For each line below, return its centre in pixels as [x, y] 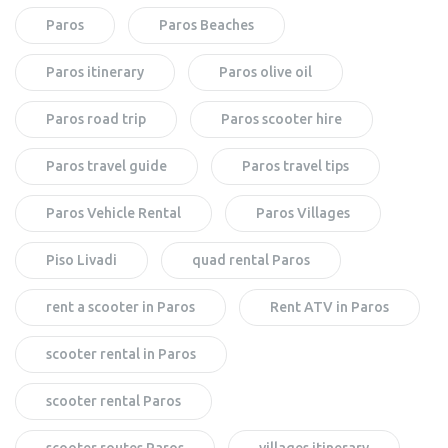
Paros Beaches [206, 24]
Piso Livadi [81, 259]
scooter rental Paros [113, 400]
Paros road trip [96, 118]
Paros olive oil [265, 71]
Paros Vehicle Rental [113, 212]
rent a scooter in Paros [120, 306]
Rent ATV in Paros [329, 306]
